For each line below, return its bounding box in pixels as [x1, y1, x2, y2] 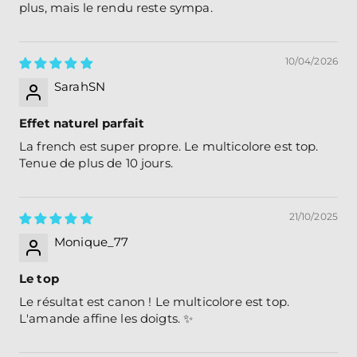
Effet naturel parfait [19, 116, 145, 131]
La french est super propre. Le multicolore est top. [19, 139, 319, 154]
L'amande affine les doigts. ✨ [19, 311, 194, 326]
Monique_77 [54, 234, 129, 249]
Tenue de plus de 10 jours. [19, 155, 173, 171]
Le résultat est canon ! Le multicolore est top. [19, 294, 290, 309]
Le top [19, 271, 59, 286]
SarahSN [54, 79, 106, 94]
